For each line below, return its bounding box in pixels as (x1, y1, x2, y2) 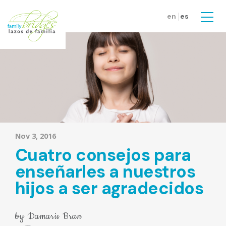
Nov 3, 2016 (15, 131, 56, 141)
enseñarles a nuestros (15, 160, 196, 183)
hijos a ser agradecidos (15, 177, 204, 200)
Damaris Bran (27, 209, 82, 222)
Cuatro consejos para (15, 144, 191, 166)
